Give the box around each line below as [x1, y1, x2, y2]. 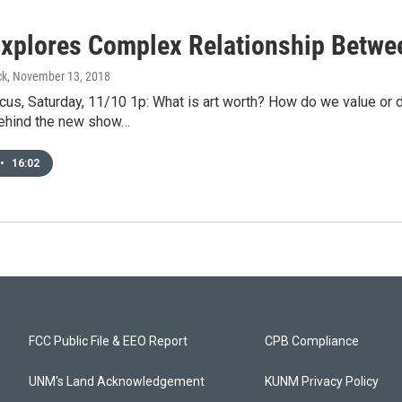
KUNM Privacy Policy [265, 374, 380, 389]
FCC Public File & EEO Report [29, 334, 188, 348]
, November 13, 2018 [7, 69, 110, 83]
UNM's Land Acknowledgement [29, 374, 205, 389]
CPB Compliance [265, 334, 360, 348]
